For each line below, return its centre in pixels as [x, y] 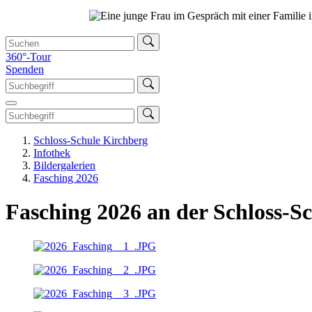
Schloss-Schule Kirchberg [91, 140]
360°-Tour [28, 56]
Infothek [52, 153]
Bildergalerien [64, 165]
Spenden [25, 69]
